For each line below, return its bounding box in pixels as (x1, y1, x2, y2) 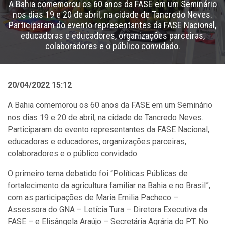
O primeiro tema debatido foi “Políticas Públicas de (8, 169, 188, 178)
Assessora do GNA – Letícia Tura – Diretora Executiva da (8, 205, 207, 214)
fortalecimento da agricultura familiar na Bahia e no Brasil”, (8, 181, 210, 190)
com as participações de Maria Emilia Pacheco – (8, 193, 178, 202)
